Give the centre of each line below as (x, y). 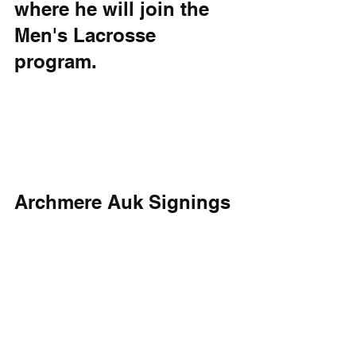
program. (56, 61)
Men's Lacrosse (88, 35)
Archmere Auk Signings (122, 201)
